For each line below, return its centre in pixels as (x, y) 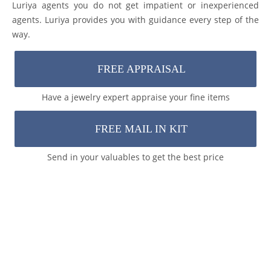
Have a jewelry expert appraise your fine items (135, 97)
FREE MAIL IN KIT (142, 129)
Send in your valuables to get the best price (135, 157)
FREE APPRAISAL (141, 69)
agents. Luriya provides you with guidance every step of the (135, 20)
